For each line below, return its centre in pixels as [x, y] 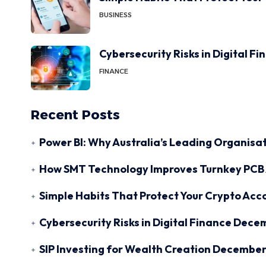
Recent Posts [75, 115]
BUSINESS [115, 15]
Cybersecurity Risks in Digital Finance [136, 222]
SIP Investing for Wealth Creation [125, 249]
